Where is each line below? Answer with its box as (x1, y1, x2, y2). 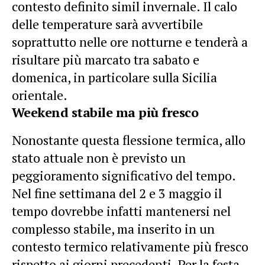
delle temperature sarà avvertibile (12, 15, 203, 33)
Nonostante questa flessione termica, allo (12, 131, 245, 148)
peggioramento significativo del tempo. (12, 166, 235, 184)
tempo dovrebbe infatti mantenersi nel (12, 202, 231, 219)
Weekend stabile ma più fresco (12, 103, 199, 121)
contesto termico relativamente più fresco (12, 237, 248, 255)
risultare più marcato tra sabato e (12, 50, 199, 68)
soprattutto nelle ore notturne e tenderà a (12, 33, 248, 50)
